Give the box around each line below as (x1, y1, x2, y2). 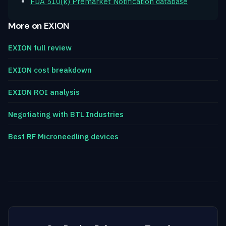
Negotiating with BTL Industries (8, 109, 124, 119)
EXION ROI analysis (8, 87, 80, 97)
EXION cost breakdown (8, 65, 92, 75)
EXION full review (8, 42, 72, 52)
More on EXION (8, 19, 70, 32)
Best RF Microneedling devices (8, 131, 119, 141)
